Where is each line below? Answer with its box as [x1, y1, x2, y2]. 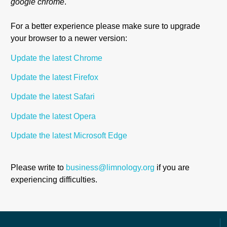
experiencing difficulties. [11, 175, 98, 184]
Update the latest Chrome [11, 53, 103, 62]
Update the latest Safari [11, 92, 95, 101]
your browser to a [11, 34, 75, 43]
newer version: [74, 34, 128, 43]
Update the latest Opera [11, 111, 96, 121]
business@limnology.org [66, 163, 155, 172]
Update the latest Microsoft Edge [11, 131, 128, 140]
